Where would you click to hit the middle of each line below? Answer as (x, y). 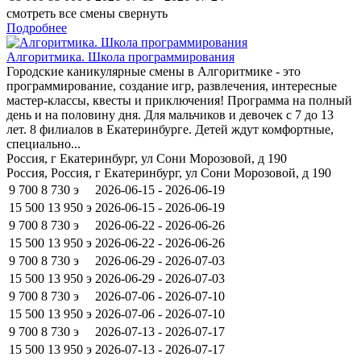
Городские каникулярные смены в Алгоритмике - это (154, 71)
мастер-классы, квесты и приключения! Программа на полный (179, 100)
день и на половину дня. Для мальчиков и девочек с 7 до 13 (170, 114)
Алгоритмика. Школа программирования (120, 56)
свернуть (143, 13)
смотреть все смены (61, 13)
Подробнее (37, 27)
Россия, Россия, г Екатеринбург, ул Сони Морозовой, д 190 (169, 172)
